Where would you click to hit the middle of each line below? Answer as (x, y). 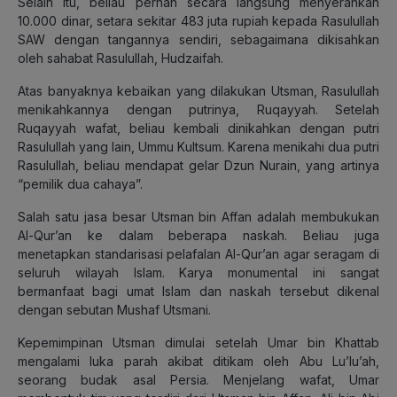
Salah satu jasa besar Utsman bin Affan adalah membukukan (198, 216)
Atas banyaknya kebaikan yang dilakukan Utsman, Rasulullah (198, 90)
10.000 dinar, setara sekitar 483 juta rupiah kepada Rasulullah (198, 20)
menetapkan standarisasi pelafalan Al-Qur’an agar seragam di (198, 253)
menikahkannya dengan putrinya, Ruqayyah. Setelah (198, 109)
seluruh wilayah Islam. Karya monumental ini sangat (198, 272)
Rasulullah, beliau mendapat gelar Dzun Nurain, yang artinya (198, 165)
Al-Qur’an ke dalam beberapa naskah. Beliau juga (198, 235)
